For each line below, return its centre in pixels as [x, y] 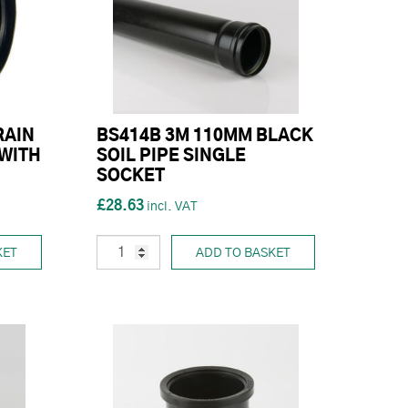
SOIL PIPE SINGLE [171, 157]
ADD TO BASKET [243, 253]
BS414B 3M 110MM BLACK [205, 137]
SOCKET [131, 177]
